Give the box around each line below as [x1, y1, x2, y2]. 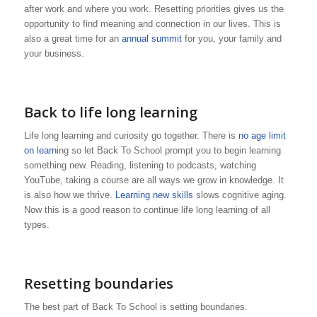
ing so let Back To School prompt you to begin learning [56, 145, 281, 156]
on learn [23, 145, 57, 156]
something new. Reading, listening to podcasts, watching [23, 160, 256, 171]
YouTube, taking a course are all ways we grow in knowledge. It [23, 175, 284, 186]
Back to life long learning [23, 103, 197, 122]
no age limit [238, 130, 286, 142]
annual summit [121, 33, 182, 45]
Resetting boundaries [23, 274, 173, 294]
